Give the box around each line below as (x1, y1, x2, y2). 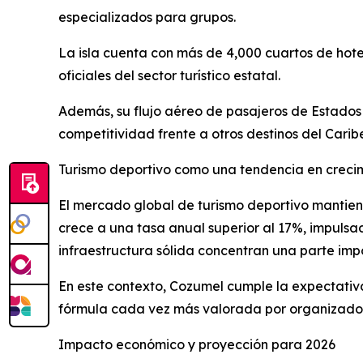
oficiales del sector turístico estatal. (58, 66, 280, 83)
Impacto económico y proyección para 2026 (58, 335, 335, 352)
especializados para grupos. (58, 8, 236, 25)
